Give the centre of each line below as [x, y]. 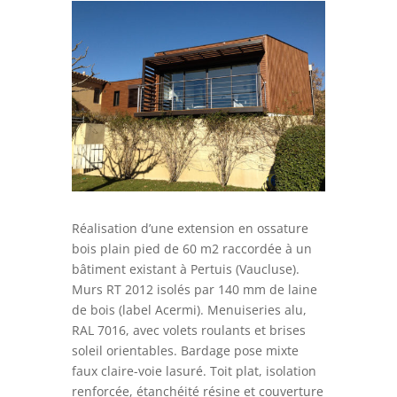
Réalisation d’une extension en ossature [190, 228]
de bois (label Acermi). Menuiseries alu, [189, 309]
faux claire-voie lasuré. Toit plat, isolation [194, 370]
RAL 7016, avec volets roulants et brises [188, 330]
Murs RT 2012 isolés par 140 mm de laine [194, 289]
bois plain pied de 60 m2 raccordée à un [191, 248]
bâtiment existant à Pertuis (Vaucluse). [185, 269]
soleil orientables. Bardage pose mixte [185, 350]
